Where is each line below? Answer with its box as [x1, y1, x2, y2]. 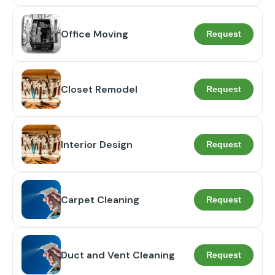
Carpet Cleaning [61, 193, 139, 206]
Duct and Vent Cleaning [61, 248, 175, 261]
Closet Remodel [61, 82, 137, 96]
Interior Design [61, 137, 133, 151]
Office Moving [61, 27, 128, 41]
